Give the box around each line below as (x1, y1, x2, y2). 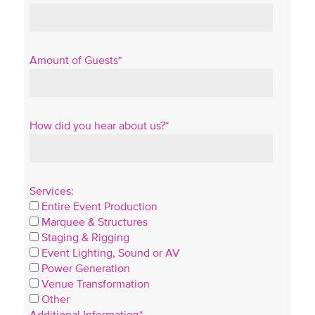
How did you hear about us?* (29, 120, 169, 131)
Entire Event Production (41, 200, 157, 212)
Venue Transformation (41, 278, 150, 290)
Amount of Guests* (29, 54, 122, 66)
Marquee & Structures (41, 216, 148, 228)
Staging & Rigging (41, 231, 129, 243)
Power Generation (41, 262, 130, 274)
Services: (29, 185, 74, 197)
